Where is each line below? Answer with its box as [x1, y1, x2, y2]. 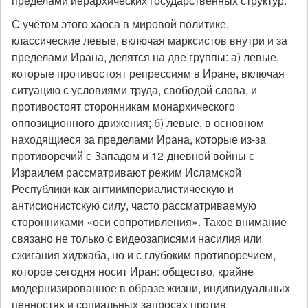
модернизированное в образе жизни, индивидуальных [12, 280, 290, 296]
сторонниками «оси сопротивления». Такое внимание [12, 214, 287, 230]
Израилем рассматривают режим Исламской [12, 164, 241, 180]
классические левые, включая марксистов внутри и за [12, 32, 287, 48]
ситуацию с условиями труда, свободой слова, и [12, 82, 257, 98]
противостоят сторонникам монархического [12, 98, 235, 114]
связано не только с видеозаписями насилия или [12, 230, 262, 246]
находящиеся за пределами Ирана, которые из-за [12, 131, 266, 147]
